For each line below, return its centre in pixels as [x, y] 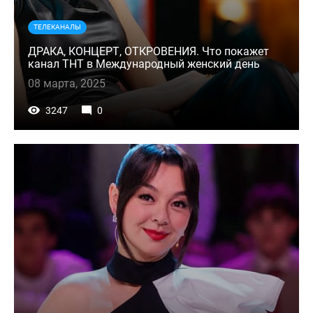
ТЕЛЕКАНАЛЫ [57, 27]
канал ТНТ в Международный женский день [144, 64]
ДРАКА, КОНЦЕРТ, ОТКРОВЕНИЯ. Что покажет [148, 52]
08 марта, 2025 [67, 84]
